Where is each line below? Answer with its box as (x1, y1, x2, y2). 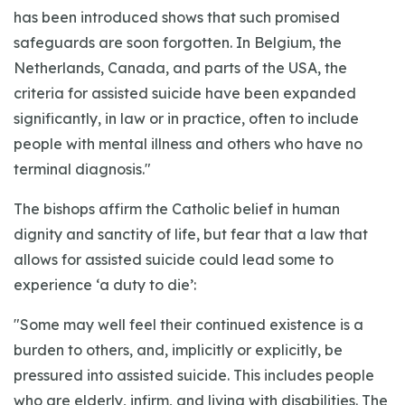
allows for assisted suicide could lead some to (14, 250, 334, 268)
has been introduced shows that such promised (14, 8, 340, 26)
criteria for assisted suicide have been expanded (14, 84, 356, 102)
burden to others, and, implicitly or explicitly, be (14, 341, 343, 359)
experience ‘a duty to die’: (14, 276, 196, 294)
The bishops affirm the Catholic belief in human (14, 200, 340, 218)
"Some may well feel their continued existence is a (14, 316, 363, 334)
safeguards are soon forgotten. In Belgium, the (14, 33, 342, 52)
